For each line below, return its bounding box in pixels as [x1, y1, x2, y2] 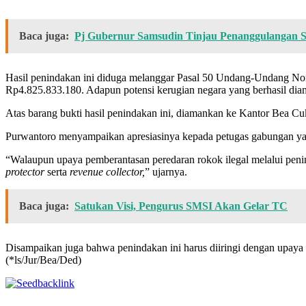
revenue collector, [70, 165, 145, 178]
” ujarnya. [145, 165, 187, 178]
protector [5, 165, 44, 178]
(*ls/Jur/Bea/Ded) [5, 253, 81, 266]
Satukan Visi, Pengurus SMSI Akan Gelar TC [74, 199, 288, 212]
